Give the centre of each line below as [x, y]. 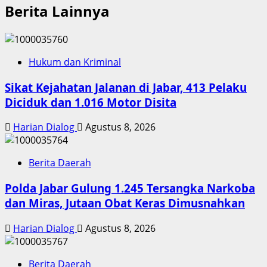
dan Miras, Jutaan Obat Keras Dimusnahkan [125, 203]
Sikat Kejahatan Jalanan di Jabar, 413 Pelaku [126, 87]
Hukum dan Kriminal [75, 62]
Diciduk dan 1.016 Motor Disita [91, 102]
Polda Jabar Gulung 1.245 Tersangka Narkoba [130, 188]
